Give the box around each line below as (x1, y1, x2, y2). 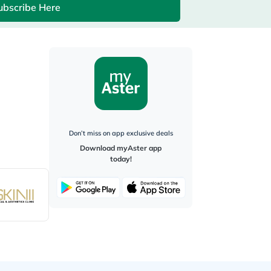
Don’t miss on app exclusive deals (68, 129, 173, 137)
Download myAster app (80, 143, 162, 152)
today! (109, 154, 132, 163)
